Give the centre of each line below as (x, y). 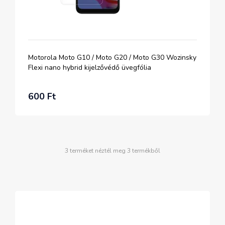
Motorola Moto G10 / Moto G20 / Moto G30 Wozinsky (112, 58)
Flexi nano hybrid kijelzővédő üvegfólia (90, 68)
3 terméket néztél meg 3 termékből (113, 151)
